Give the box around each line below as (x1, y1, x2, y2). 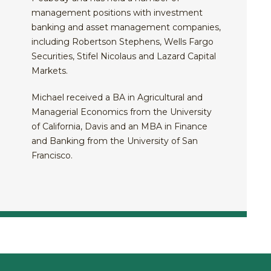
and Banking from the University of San (31, 135, 198, 146)
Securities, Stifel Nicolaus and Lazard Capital (31, 50, 217, 62)
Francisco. (31, 149, 73, 161)
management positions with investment (31, 7, 203, 18)
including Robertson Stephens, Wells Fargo (31, 36, 214, 47)
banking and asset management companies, (31, 21, 221, 33)
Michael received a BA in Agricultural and (31, 91, 203, 103)
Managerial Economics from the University (31, 106, 212, 117)
